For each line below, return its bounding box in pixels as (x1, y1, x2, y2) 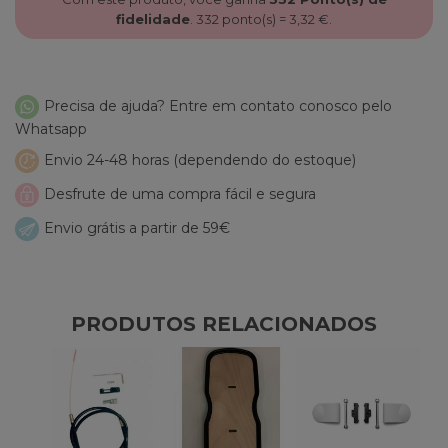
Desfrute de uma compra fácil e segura (44, 184, 316, 203)
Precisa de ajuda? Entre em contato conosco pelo (44, 96, 392, 115)
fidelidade (116, 10, 190, 27)
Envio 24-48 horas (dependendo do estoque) (44, 150, 356, 169)
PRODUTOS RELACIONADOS (71, 311, 377, 336)
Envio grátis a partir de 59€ (44, 218, 230, 237)
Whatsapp (15, 119, 87, 138)
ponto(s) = (219, 10, 289, 27)
